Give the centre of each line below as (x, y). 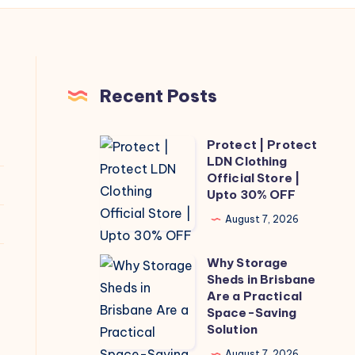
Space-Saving (252, 312)
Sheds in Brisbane (261, 279)
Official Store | (254, 178)
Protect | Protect (262, 145)
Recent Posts (158, 95)
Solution (232, 329)
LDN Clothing (247, 162)
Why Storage (247, 262)
